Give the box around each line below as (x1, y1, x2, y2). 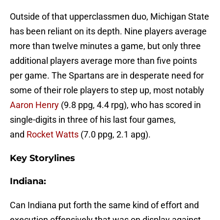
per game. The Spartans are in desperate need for (10, 70, 204, 81)
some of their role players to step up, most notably (10, 85, 204, 96)
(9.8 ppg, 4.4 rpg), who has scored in (59, 100, 201, 110)
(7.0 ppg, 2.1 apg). (79, 129, 151, 140)
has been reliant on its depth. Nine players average (10, 26, 207, 37)
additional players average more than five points (10, 55, 197, 66)
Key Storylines (10, 153, 75, 164)
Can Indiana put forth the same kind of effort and (10, 200, 199, 211)
